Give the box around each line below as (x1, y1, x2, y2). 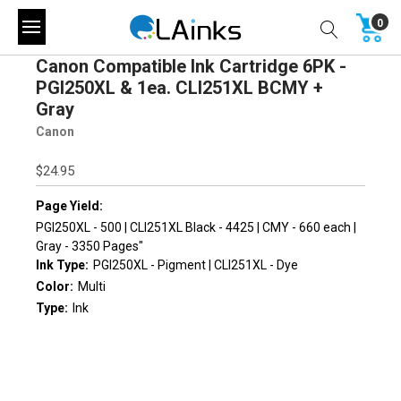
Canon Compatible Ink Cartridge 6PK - (36, 55, 346, 77)
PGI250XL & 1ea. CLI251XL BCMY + (36, 76, 323, 98)
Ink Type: (36, 257, 89, 272)
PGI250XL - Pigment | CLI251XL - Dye (93, 257, 298, 272)
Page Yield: (36, 198, 103, 213)
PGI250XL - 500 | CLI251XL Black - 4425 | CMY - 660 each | (36, 219, 356, 235)
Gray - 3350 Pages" (36, 238, 143, 253)
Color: (36, 279, 73, 294)
